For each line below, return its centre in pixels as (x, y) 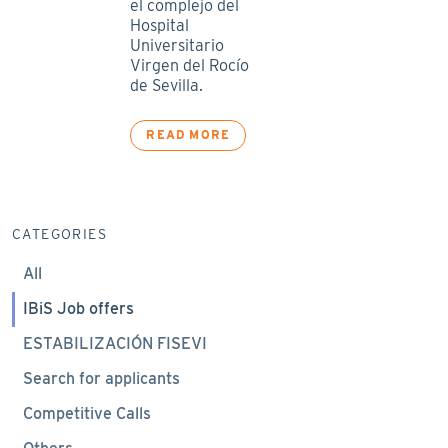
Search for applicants (101, 378)
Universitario (177, 45)
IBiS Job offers (78, 308)
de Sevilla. (167, 85)
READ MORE (188, 134)
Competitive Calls (86, 413)
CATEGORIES (59, 233)
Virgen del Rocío (190, 65)
